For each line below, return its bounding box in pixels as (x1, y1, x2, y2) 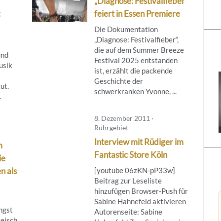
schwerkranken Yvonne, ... (94, 86, 177, 96)
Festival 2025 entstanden (94, 55, 178, 65)
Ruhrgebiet (94, 123, 128, 132)
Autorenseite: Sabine (94, 207, 162, 216)
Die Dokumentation (94, 24, 158, 34)
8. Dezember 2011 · (94, 113, 153, 122)
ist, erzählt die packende (94, 66, 173, 75)
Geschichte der (94, 76, 143, 85)
